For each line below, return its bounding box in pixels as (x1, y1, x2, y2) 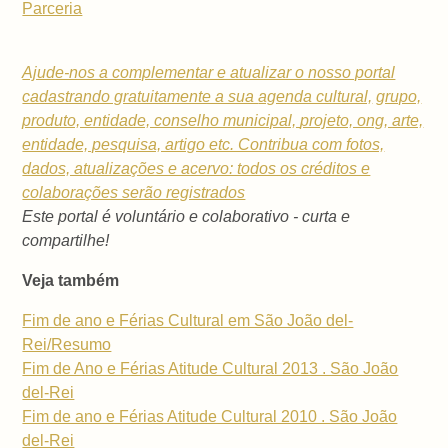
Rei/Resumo (22, 336, 112, 354)
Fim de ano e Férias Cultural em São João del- (22, 312, 354, 330)
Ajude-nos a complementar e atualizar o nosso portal (22, 64, 396, 82)
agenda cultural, (258, 88, 373, 106)
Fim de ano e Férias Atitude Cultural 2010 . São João (22, 408, 398, 426)
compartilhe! (22, 232, 110, 250)
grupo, (376, 88, 422, 106)
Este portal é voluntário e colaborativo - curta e (22, 208, 351, 226)
